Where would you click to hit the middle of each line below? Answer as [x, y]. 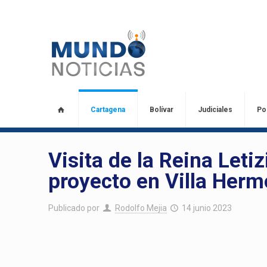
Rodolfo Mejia [141, 208]
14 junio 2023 [207, 208]
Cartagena [108, 110]
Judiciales [215, 110]
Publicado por [74, 208]
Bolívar [161, 110]
